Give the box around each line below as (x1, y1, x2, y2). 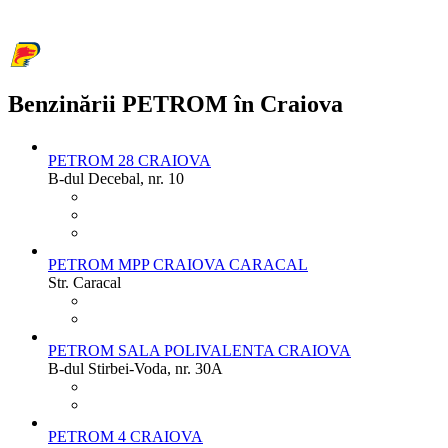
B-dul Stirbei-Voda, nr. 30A (48, 359, 223, 377)
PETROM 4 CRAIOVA (48, 427, 203, 445)
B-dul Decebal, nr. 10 (48, 169, 184, 187)
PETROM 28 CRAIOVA (48, 151, 211, 169)
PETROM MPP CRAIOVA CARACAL (48, 255, 308, 273)
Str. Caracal (48, 273, 121, 291)
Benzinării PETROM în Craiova (8, 90, 343, 117)
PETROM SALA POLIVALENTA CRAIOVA (48, 341, 351, 359)
